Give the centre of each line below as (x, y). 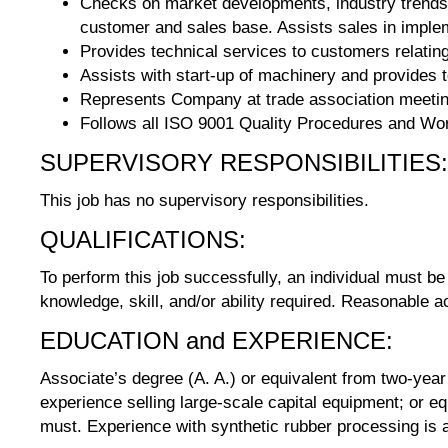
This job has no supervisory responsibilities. (204, 200)
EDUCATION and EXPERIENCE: (216, 340)
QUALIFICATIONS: (143, 239)
